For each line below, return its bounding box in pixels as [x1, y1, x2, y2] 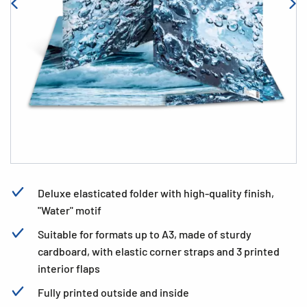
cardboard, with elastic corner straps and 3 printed [38, 245, 280, 258]
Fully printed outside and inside [38, 286, 189, 299]
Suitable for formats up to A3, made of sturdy [38, 228, 251, 241]
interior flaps [38, 262, 100, 275]
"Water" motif [38, 204, 101, 217]
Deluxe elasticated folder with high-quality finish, [38, 186, 274, 199]
